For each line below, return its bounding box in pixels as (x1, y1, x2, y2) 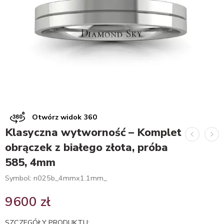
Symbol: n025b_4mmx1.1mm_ (5, 173, 107, 183)
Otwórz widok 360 (30, 111, 97, 122)
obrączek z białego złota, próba (5, 140, 168, 155)
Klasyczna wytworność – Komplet (5, 125, 181, 140)
